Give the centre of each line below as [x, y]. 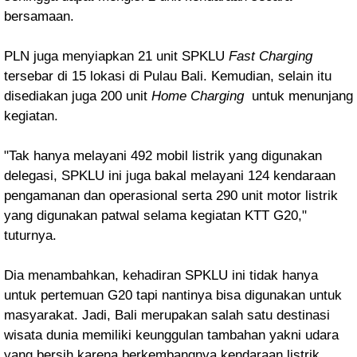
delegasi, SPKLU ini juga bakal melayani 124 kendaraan [170, 175]
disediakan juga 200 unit [78, 96]
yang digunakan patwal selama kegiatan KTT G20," [155, 215]
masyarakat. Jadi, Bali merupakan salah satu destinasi [167, 315]
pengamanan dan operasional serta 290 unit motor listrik [171, 195]
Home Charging [198, 96]
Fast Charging [271, 56]
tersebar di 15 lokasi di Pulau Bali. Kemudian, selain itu [168, 76]
